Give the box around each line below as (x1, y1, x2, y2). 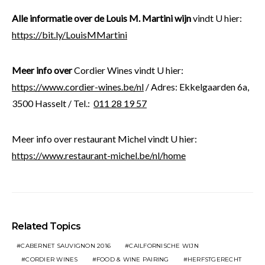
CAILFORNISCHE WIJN (129, 242, 199, 250)
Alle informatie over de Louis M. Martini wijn (12, 12, 191, 24)
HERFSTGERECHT (187, 256, 241, 264)
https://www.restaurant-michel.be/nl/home (12, 150, 186, 161)
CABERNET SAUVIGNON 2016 (21, 242, 111, 250)
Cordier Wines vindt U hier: (74, 64, 183, 76)
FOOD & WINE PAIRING (96, 256, 169, 264)
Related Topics (12, 221, 81, 232)
